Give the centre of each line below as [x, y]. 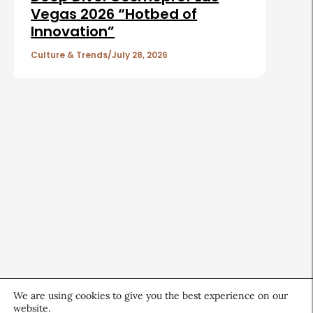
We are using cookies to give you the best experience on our [151, 296]
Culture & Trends [70, 55]
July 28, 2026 [140, 55]
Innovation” [73, 32]
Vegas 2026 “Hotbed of [114, 14]
